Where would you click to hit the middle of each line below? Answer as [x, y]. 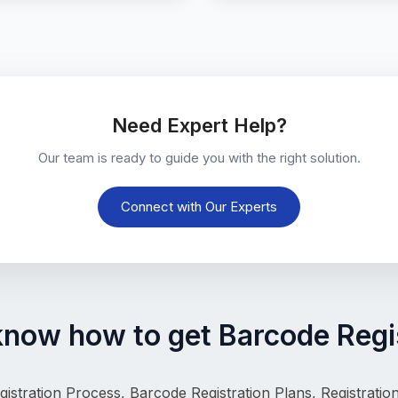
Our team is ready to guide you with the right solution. [199, 158]
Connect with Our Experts [199, 207]
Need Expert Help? [199, 126]
